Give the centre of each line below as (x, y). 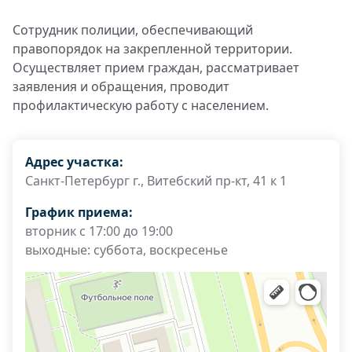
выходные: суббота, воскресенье (126, 250)
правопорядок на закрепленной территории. (152, 49)
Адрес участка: (74, 162)
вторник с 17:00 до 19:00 (99, 231)
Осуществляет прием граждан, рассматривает (156, 68)
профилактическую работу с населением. (141, 105)
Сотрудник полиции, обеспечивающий (133, 30)
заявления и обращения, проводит (121, 86)
